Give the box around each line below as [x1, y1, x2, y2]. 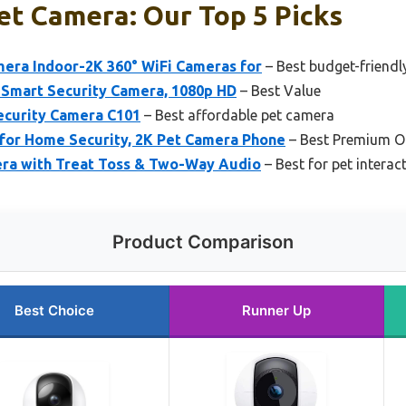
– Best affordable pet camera [140, 107, 334, 124]
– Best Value [237, 82, 321, 100]
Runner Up [242, 302, 311, 320]
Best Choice [14, 302, 94, 320]
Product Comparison [112, 231, 294, 254]
